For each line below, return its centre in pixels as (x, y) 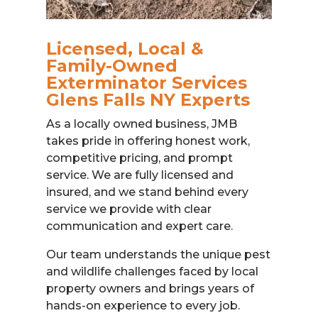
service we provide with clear (128, 209)
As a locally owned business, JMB (141, 124)
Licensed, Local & (125, 48)
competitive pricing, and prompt (139, 158)
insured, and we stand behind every (147, 192)
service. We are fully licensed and (139, 175)
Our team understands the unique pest (158, 254)
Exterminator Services (146, 82)
